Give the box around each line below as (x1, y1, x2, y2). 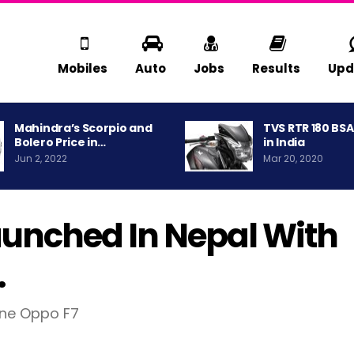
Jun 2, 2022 (14, 152, 67, 166)
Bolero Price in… (14, 134, 107, 151)
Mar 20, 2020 (263, 152, 323, 166)
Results (251, 60, 300, 77)
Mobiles (57, 60, 107, 77)
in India (263, 134, 305, 151)
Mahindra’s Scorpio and (14, 120, 153, 137)
